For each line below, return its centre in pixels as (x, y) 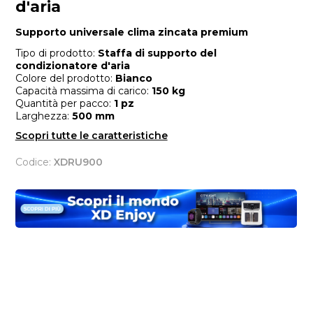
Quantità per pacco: (64, 104)
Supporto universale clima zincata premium (131, 32)
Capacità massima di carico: (83, 91)
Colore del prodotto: (65, 79)
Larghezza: (43, 116)
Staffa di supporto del (157, 53)
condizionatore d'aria (72, 66)
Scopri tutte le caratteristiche (91, 136)
